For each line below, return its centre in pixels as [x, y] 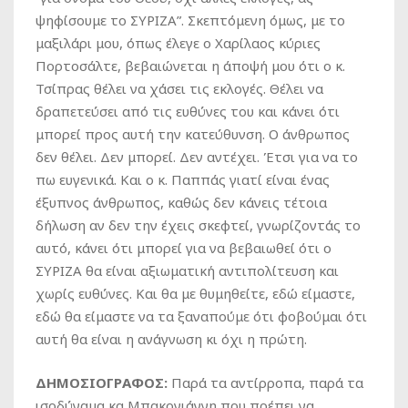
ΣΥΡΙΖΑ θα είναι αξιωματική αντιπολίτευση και [187, 271]
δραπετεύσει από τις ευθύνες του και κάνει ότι [188, 112]
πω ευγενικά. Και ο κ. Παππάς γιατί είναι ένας [183, 180]
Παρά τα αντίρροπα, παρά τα [267, 383]
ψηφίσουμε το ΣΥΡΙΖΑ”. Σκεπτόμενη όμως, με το [190, 20]
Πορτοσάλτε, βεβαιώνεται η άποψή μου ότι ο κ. [190, 66]
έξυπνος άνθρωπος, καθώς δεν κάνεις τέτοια [181, 203]
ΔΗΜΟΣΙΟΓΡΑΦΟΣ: [102, 383]
